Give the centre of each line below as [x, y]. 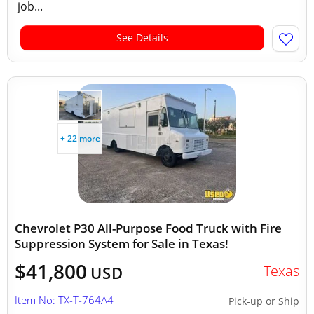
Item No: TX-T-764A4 [64, 300]
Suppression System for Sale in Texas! [122, 244]
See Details [142, 37]
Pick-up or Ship [264, 301]
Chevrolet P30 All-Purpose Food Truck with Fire [148, 228]
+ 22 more [80, 138]
